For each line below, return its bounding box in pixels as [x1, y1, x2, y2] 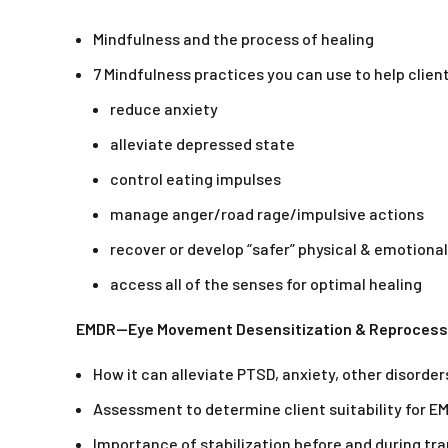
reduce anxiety [110, 99, 218, 119]
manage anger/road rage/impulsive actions [110, 204, 424, 224]
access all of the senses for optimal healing [110, 274, 422, 294]
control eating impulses [110, 169, 281, 189]
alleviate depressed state [110, 134, 295, 154]
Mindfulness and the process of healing [93, 29, 374, 49]
